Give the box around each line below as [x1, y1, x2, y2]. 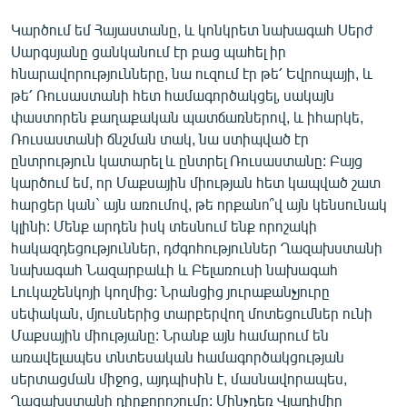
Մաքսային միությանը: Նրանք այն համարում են [11, 325, 329, 343]
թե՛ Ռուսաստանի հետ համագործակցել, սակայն [11, 85, 334, 104]
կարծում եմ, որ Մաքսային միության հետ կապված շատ [11, 173, 381, 191]
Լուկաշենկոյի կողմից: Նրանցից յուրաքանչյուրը [11, 282, 330, 300]
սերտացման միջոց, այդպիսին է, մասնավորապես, [11, 369, 347, 387]
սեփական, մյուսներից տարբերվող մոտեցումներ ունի [11, 303, 372, 322]
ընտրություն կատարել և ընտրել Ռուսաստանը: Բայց [11, 151, 362, 169]
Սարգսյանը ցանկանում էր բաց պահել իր [11, 42, 286, 60]
